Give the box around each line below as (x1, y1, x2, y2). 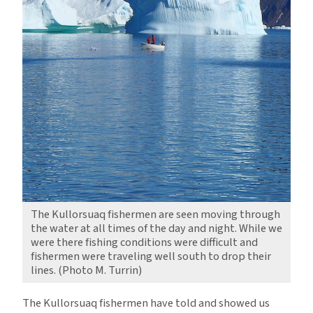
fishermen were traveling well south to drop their (31, 247, 271, 265)
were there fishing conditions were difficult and (31, 233, 258, 251)
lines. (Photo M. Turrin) (31, 261, 142, 279)
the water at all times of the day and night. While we (31, 219, 282, 237)
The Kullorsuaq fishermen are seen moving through (31, 205, 280, 223)
